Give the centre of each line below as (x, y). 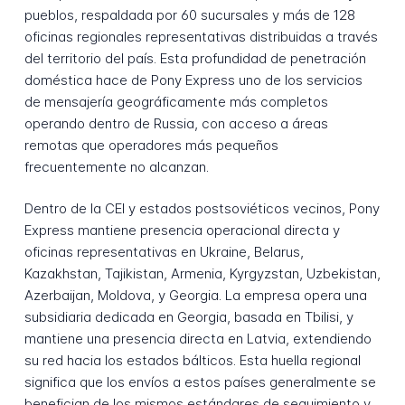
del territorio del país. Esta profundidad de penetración (195, 58)
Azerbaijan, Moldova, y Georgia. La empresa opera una (195, 296)
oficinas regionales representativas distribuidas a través (201, 36)
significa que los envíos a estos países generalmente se (200, 382)
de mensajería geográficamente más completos (176, 101)
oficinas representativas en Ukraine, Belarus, (164, 252)
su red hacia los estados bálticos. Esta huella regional (192, 361)
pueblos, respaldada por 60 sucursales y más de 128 (189, 14)
